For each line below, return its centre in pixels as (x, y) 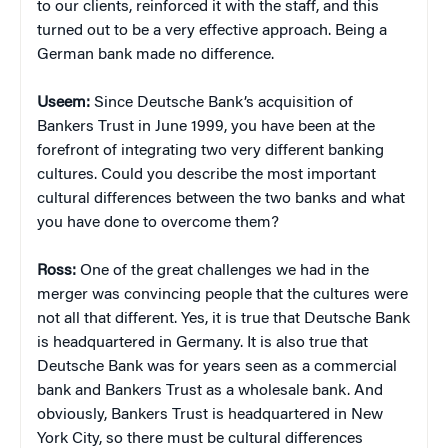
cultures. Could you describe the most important (206, 174)
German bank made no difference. (155, 54)
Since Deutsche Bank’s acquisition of (221, 102)
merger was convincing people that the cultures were (222, 294)
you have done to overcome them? (158, 222)
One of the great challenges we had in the (222, 270)
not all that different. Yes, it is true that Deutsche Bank (223, 318)
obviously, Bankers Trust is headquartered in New (210, 414)
